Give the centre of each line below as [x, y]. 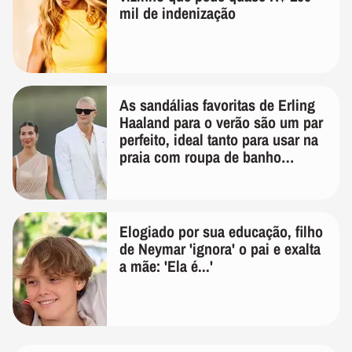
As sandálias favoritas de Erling [217, 105]
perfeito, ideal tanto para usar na [219, 140]
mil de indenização [178, 13]
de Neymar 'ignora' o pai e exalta [220, 249]
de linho [145, 192]
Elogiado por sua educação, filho [221, 232]
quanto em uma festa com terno [217, 174]
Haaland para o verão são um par [221, 123]
